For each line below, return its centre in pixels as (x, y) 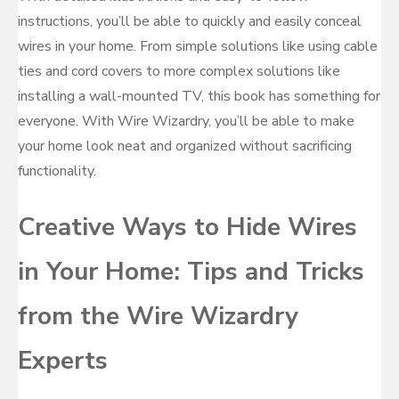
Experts (63, 361)
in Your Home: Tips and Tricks (191, 272)
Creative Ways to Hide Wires (187, 227)
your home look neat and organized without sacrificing (185, 146)
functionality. (57, 171)
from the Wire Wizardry (158, 316)
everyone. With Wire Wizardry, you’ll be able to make (186, 121)
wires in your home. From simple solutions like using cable (198, 46)
